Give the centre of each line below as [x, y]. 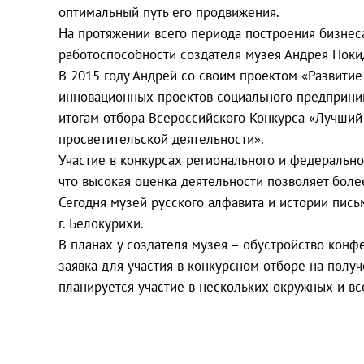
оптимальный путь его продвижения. [169, 12]
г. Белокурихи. [101, 223]
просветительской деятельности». [161, 139]
